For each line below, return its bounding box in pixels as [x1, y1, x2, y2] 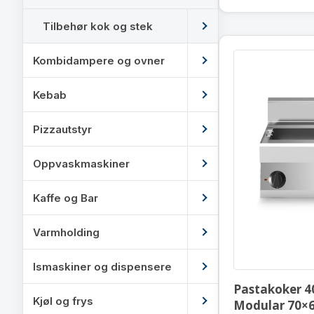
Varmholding [33, 225, 100, 239]
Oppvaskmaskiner [33, 156, 130, 170]
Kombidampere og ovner [33, 53, 165, 67]
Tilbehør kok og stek [43, 19, 153, 33]
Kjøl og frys [33, 294, 93, 308]
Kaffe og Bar [33, 191, 98, 205]
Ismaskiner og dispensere [33, 259, 172, 273]
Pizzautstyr [33, 122, 92, 136]
